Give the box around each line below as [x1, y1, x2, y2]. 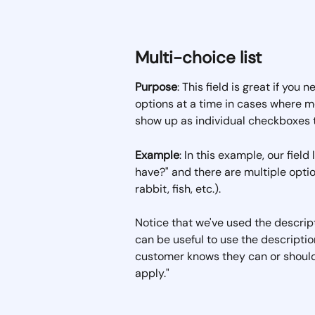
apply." [135, 266, 169, 281]
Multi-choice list [135, 46, 262, 69]
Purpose [135, 79, 177, 95]
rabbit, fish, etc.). [135, 181, 226, 196]
